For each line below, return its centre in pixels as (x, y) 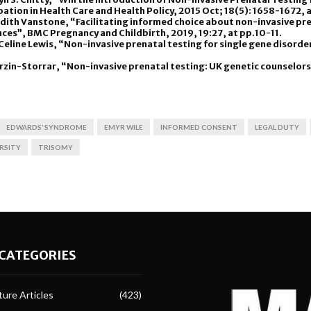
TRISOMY (56, 147)
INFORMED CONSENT (199, 127)
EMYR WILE (124, 127)
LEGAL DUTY (277, 127)
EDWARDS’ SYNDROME (47, 127)
